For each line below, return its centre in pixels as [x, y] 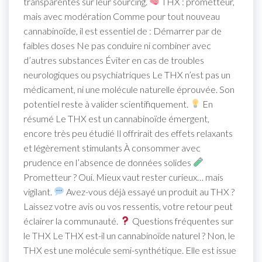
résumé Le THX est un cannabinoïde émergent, [116, 118]
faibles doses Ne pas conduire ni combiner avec [117, 45]
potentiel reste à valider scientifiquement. [107, 104]
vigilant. [39, 191]
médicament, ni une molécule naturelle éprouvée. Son [129, 89]
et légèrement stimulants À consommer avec [112, 147]
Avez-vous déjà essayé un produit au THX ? [150, 191]
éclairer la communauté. [72, 220]
